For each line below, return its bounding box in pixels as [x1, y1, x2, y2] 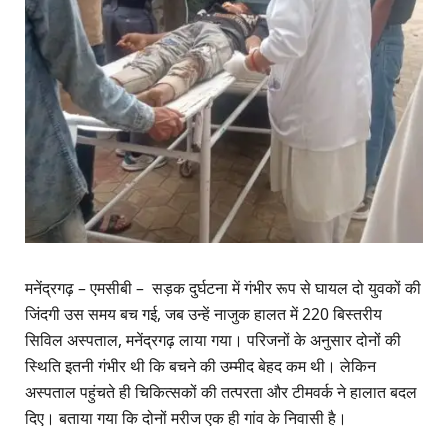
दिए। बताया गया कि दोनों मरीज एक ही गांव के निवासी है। [25, 407, 347, 430]
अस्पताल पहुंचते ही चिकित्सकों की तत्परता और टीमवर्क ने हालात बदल [25, 381, 417, 404]
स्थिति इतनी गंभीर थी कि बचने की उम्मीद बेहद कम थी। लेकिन [25, 355, 376, 378]
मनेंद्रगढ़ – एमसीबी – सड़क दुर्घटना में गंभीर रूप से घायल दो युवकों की [25, 277, 421, 300]
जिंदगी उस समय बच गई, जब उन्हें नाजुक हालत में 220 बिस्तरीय [25, 303, 382, 326]
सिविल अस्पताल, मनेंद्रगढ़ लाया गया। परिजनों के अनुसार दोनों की [25, 329, 401, 352]
